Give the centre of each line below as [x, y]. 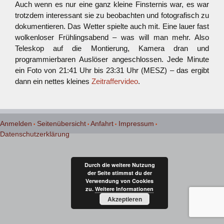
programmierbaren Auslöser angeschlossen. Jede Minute [112, 59]
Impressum [136, 123]
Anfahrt [102, 123]
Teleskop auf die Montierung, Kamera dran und [112, 48]
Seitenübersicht [61, 123]
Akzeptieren [124, 199]
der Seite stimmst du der [119, 173]
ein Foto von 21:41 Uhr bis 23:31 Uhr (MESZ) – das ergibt [112, 70]
